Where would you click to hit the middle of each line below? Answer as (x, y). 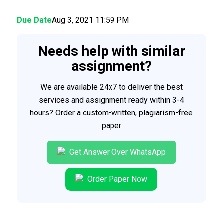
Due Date (34, 20)
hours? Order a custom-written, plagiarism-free (111, 112)
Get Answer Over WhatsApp (116, 152)
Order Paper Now (116, 179)
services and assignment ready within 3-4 (111, 100)
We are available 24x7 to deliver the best (111, 87)
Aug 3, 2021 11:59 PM (91, 20)
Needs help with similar (111, 51)
